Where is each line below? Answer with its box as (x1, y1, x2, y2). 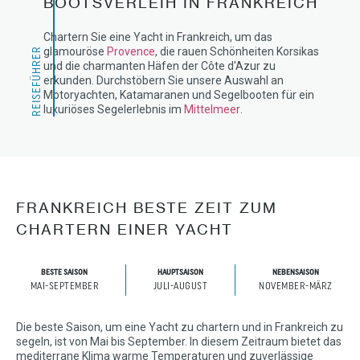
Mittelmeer (184, 103, 240, 116)
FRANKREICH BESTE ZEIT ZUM (16, 198, 277, 216)
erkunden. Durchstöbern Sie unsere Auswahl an (43, 74, 284, 87)
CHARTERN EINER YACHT (16, 220, 233, 238)
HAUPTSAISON (157, 268, 203, 277)
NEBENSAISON (272, 268, 319, 277)
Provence (107, 45, 155, 58)
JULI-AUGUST (153, 282, 208, 292)
